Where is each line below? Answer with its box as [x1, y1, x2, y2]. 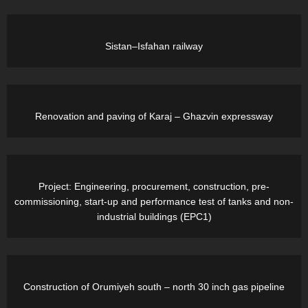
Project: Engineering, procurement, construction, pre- [38, 181, 269, 192]
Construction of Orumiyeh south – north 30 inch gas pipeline [23, 281, 285, 293]
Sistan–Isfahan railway [105, 41, 203, 52]
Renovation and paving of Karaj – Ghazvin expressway [35, 111, 273, 122]
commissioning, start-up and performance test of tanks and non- [14, 196, 294, 208]
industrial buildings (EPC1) [96, 211, 212, 223]
